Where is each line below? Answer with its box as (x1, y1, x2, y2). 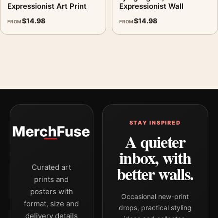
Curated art (32, 163, 72, 172)
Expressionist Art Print (7, 1, 87, 11)
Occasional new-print (121, 192, 189, 200)
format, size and (24, 199, 79, 208)
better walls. (116, 162, 194, 186)
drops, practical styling (118, 203, 192, 212)
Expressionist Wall (119, 1, 183, 11)
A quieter (125, 129, 185, 154)
